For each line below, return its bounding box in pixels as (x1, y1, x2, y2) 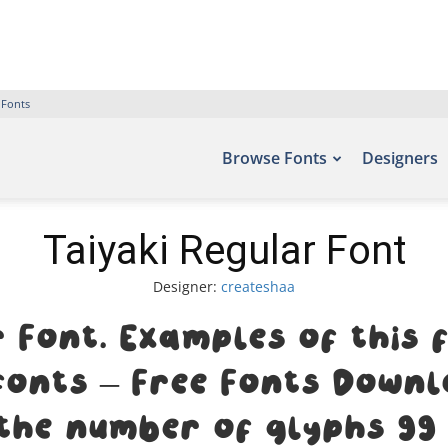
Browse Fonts (222, 147, 327, 169)
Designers (362, 147, 438, 169)
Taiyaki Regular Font (42, 227, 406, 274)
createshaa (221, 277, 295, 296)
